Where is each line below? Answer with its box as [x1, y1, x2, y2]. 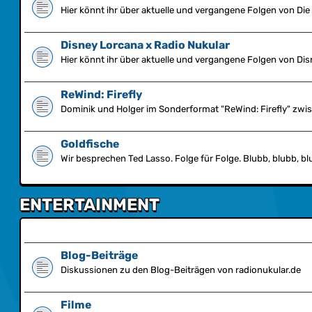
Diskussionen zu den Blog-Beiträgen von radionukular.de [61, 265, 301, 275]
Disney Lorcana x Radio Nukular [61, 38, 230, 52]
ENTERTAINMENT [19, 195, 159, 214]
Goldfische [61, 137, 119, 150]
